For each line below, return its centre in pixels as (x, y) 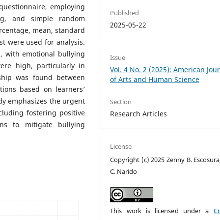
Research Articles (139, 113)
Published (125, 13)
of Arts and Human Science (155, 79)
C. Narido (124, 171)
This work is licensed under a (162, 210)
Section (121, 101)
